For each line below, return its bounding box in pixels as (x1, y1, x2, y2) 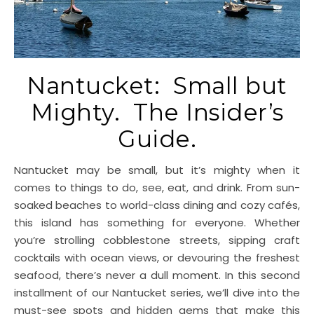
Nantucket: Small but (27, 71, 287, 100)
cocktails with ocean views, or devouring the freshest (14, 250, 300, 265)
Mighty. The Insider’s (30, 98, 284, 126)
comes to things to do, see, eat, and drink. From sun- (14, 180, 300, 195)
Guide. (118, 125, 196, 153)
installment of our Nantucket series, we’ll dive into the (14, 285, 300, 300)
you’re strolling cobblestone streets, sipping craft (14, 233, 300, 247)
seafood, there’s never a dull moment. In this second (14, 268, 300, 282)
